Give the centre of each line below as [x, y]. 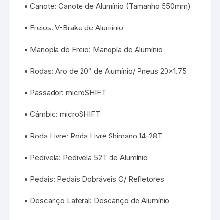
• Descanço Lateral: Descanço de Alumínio [97, 201]
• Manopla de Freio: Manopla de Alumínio [93, 50]
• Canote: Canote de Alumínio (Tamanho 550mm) [107, 6]
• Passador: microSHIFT [65, 93]
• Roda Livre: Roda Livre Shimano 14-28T [93, 136]
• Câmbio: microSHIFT [62, 114]
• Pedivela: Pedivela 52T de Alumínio [86, 158]
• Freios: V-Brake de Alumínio [74, 28]
